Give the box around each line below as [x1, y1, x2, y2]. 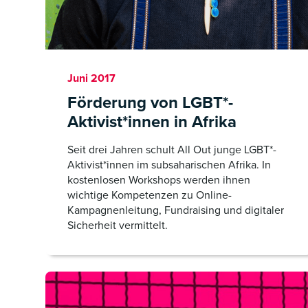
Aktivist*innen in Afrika [67, 109, 236, 134]
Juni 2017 [67, 70, 115, 86]
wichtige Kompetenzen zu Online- [67, 187, 232, 203]
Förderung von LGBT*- [67, 90, 233, 115]
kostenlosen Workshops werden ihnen [67, 172, 250, 188]
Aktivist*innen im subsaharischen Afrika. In [67, 157, 271, 173]
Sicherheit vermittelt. [67, 217, 168, 233]
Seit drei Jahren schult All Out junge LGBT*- [67, 142, 276, 157]
